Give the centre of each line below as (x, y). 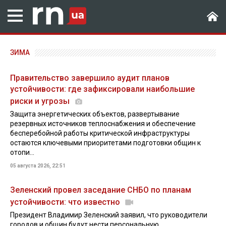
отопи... (22, 152)
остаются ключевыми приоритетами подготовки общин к (105, 143)
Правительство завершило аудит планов (90, 78)
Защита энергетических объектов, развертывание (95, 114)
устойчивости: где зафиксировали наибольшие (102, 89)
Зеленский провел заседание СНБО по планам (101, 190)
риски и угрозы (41, 101)
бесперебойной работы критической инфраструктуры (100, 133)
